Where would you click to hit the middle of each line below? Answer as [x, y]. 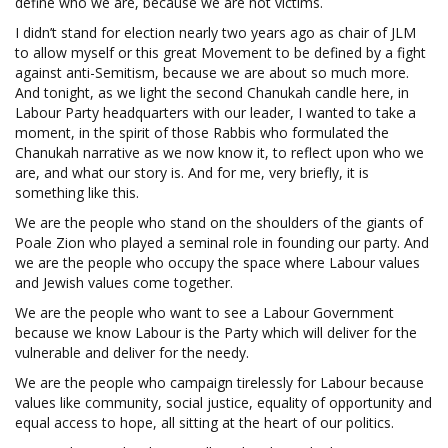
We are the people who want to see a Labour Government [204, 312]
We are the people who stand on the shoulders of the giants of [219, 222]
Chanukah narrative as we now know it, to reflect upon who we [219, 152]
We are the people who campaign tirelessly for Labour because [219, 382]
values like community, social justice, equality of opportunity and [223, 402]
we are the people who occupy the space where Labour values [217, 262]
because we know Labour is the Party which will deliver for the [216, 332]
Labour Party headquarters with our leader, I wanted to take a [215, 112]
